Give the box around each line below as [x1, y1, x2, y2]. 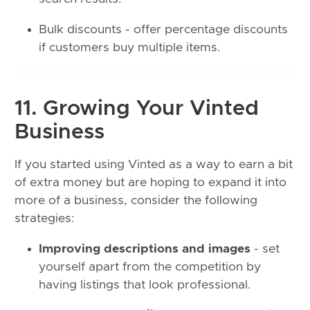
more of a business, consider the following [15, 194, 257, 208]
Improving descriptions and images [39, 242, 250, 255]
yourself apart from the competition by [39, 260, 261, 273]
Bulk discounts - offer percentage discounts [39, 23, 288, 36]
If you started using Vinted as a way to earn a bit [15, 158, 293, 172]
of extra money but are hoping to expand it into [15, 176, 286, 190]
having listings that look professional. [39, 278, 250, 291]
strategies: [15, 212, 74, 226]
